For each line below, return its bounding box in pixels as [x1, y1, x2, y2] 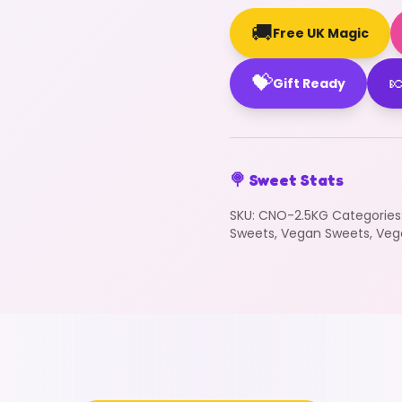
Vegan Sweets [281, 224, 370, 242]
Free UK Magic [273, 24, 369, 42]
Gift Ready [273, 74, 345, 92]
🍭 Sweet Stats [230, 170, 344, 189]
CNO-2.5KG [258, 206, 328, 224]
